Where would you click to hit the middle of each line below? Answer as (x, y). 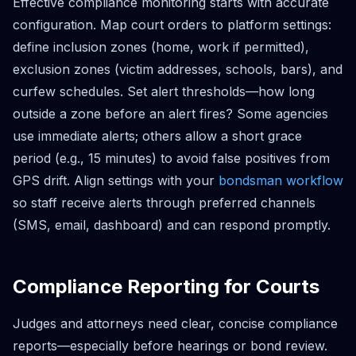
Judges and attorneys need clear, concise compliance (175, 323)
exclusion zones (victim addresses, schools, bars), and (178, 69)
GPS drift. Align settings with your (116, 180)
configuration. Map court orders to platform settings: (172, 24)
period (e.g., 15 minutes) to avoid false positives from (171, 158)
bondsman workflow (281, 180)
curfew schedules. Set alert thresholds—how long (164, 91)
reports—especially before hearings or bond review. (170, 345)
